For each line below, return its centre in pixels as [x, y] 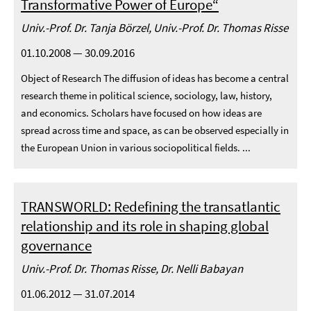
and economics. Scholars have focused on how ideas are [141, 113]
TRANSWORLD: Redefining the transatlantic [151, 207]
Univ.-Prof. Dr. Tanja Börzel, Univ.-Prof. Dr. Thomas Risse [154, 28]
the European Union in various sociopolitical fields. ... [136, 148]
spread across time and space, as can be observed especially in [155, 130]
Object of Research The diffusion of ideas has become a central [155, 78]
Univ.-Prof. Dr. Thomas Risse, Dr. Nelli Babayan [132, 269]
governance [56, 245]
